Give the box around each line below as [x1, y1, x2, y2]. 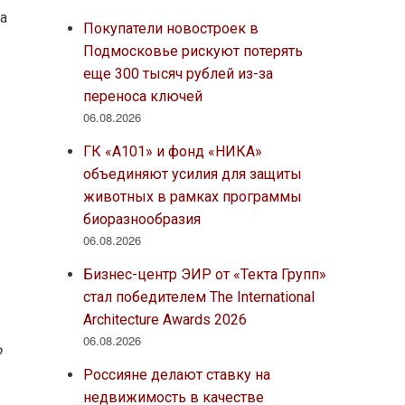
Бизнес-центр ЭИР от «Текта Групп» [82, 265, 326, 283]
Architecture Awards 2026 [82, 310, 247, 328]
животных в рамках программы [82, 187, 302, 205]
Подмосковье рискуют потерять [82, 42, 303, 60]
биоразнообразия [82, 210, 201, 228]
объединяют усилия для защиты [82, 165, 302, 183]
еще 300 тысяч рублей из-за [82, 64, 273, 82]
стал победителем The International [82, 287, 315, 306]
